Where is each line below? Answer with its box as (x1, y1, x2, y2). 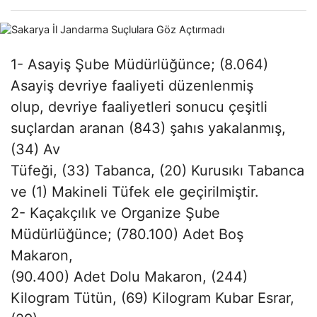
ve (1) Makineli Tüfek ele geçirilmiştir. (11, 183, 259, 200)
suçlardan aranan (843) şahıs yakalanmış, (11, 119, 286, 137)
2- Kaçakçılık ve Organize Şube (11, 204, 220, 221)
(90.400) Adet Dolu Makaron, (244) (11, 267, 248, 285)
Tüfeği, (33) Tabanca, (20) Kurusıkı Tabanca (11, 161, 304, 179)
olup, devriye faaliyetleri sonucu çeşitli (11, 98, 267, 115)
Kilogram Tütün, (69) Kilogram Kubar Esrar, (11, 289, 294, 306)
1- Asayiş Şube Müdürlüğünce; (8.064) (11, 55, 268, 73)
